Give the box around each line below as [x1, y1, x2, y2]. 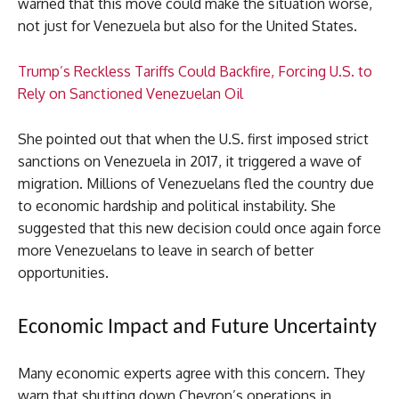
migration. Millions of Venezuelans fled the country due [18, 175, 374, 193]
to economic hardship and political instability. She [18, 197, 336, 216]
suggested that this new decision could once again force [18, 219, 381, 238]
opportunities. [18, 264, 109, 282]
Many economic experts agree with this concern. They [18, 364, 365, 383]
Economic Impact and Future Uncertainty [18, 317, 377, 339]
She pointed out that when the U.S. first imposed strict [18, 130, 369, 149]
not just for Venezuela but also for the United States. [18, 17, 357, 36]
